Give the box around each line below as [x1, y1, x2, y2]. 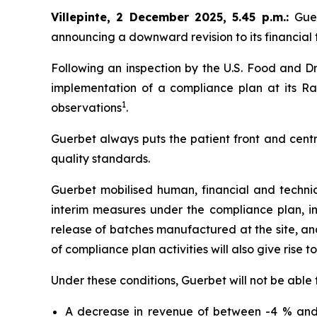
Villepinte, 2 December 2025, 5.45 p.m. [51, 10, 286, 24]
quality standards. [51, 151, 150, 166]
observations [51, 100, 122, 115]
